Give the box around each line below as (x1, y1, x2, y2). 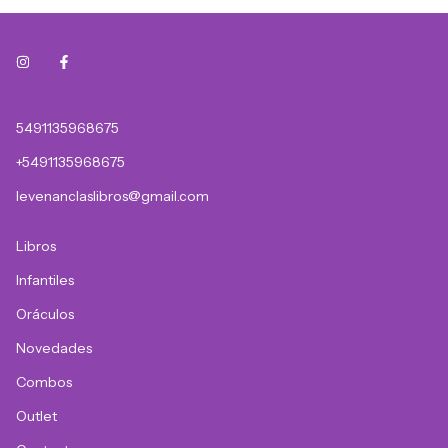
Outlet (16, 407, 57, 426)
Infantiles (16, 271, 74, 290)
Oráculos (16, 305, 74, 324)
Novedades (16, 339, 92, 358)
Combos (16, 373, 72, 392)
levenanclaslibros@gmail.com (16, 187, 209, 206)
